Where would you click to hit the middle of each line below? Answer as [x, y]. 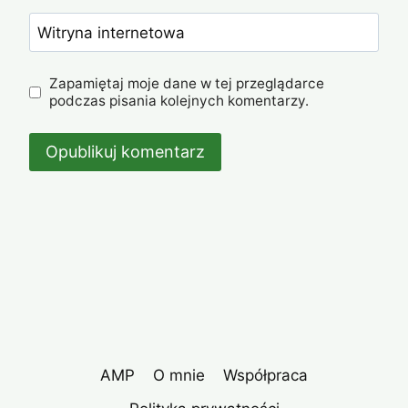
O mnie [179, 375]
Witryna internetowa [111, 33]
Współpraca [266, 375]
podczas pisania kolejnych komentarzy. [179, 101]
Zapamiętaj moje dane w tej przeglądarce [187, 84]
